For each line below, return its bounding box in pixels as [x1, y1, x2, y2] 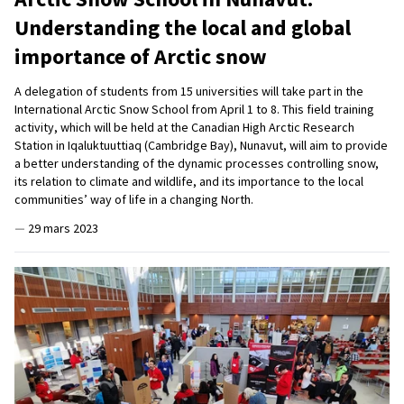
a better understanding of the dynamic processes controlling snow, [14, 155, 379, 172]
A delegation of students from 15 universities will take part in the [14, 83, 363, 100]
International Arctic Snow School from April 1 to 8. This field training [14, 101, 374, 118]
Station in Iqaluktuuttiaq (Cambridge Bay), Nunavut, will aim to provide [14, 137, 388, 154]
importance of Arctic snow [14, 42, 267, 71]
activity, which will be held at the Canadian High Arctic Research [14, 119, 354, 136]
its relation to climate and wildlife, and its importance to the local [14, 173, 363, 190]
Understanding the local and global [14, 14, 351, 42]
